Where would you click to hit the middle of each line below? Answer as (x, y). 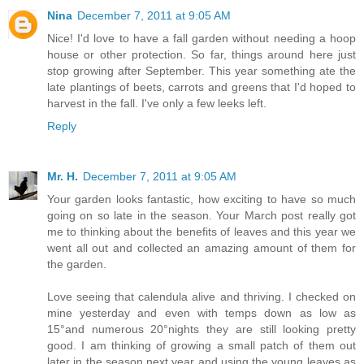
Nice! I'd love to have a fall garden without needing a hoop (201, 38)
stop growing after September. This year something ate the (201, 71)
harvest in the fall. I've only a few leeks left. (157, 103)
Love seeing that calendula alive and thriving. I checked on (201, 296)
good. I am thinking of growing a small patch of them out (201, 345)
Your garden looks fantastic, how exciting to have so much (201, 199)
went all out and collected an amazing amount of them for (201, 247)
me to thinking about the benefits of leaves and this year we (201, 231)
